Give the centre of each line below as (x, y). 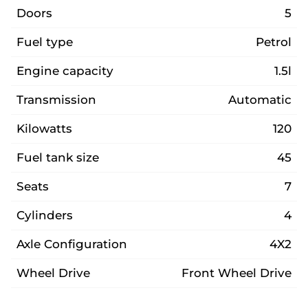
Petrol (274, 42)
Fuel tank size (58, 157)
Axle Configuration (72, 244)
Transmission (56, 100)
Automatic (260, 100)
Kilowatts (44, 129)
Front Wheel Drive (236, 273)
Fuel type (45, 42)
